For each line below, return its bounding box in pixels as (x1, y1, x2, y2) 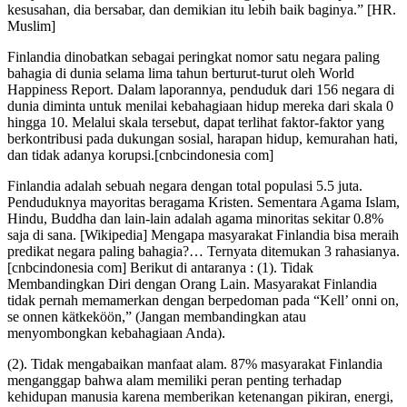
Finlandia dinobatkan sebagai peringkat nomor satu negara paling (7, 49, 380, 65)
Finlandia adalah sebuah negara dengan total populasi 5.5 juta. (7, 178, 362, 194)
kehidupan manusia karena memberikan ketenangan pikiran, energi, (7, 389, 393, 405)
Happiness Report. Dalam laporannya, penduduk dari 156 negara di (7, 82, 394, 98)
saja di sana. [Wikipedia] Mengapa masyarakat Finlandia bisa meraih (7, 227, 399, 243)
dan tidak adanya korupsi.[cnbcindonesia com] (7, 147, 273, 164)
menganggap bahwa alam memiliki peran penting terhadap (7, 372, 342, 389)
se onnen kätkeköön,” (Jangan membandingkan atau (7, 309, 306, 325)
